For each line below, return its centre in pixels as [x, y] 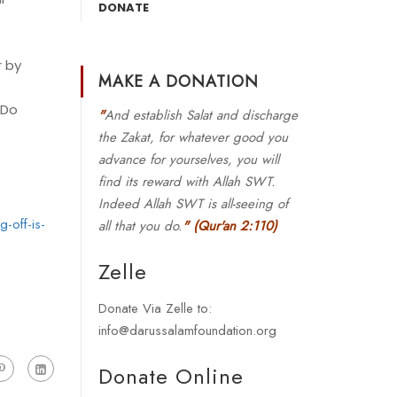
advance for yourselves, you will [189, 160]
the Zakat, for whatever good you [193, 137]
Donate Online [171, 376]
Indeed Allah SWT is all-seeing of [193, 204]
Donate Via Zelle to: [155, 308]
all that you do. [140, 226]
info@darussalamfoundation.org [187, 331]
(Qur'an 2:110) [235, 226]
